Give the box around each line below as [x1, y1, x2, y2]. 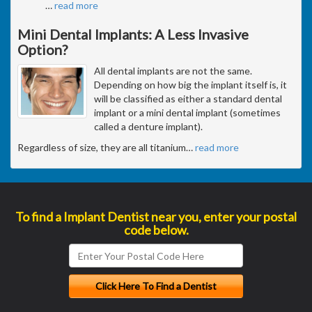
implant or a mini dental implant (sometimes [94, 107, 281, 118]
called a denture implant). [94, 120, 203, 132]
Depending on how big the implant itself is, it [94, 79, 287, 91]
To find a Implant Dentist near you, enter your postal [15, 209, 297, 224]
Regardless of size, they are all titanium [17, 141, 186, 153]
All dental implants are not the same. [94, 65, 252, 77]
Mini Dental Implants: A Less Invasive [17, 26, 249, 42]
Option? [17, 41, 68, 58]
